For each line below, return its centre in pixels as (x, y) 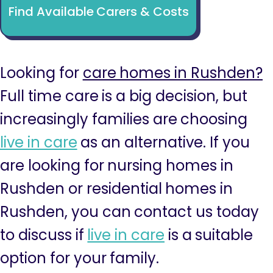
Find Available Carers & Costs (99, 11)
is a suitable (209, 235)
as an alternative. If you (163, 142)
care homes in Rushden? (173, 73)
